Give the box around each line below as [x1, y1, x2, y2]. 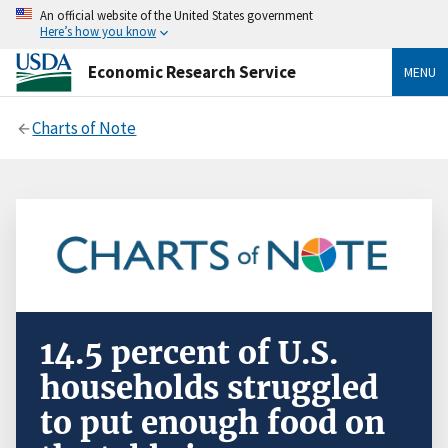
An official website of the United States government [40, 7, 313, 23]
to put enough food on [40, 403, 385, 444]
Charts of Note [32, 116, 137, 139]
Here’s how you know [40, 23, 156, 39]
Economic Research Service [88, 60, 296, 83]
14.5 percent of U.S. [40, 333, 338, 374]
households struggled [40, 368, 378, 409]
